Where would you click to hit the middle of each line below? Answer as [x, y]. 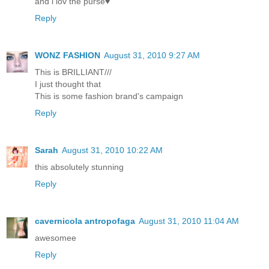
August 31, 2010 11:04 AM [189, 221]
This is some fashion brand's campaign [109, 96]
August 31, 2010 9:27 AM [152, 56]
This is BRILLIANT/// [73, 72]
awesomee [56, 238]
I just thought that [68, 84]
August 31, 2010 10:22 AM [112, 150]
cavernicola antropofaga [85, 221]
